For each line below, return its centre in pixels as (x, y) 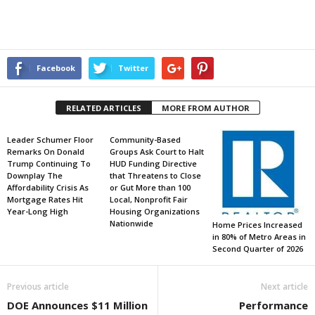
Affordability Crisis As (48, 187)
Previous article (38, 287)
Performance (274, 306)
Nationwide (131, 223)
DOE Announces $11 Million (77, 306)
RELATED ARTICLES (103, 108)
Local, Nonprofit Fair (148, 199)
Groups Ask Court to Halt (156, 152)
